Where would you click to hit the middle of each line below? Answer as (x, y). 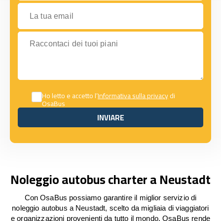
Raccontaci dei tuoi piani (60, 36)
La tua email (39, 7)
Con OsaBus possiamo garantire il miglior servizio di (110, 198)
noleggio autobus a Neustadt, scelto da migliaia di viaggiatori (110, 208)
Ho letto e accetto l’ (70, 96)
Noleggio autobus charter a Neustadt (110, 179)
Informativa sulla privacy (133, 96)
